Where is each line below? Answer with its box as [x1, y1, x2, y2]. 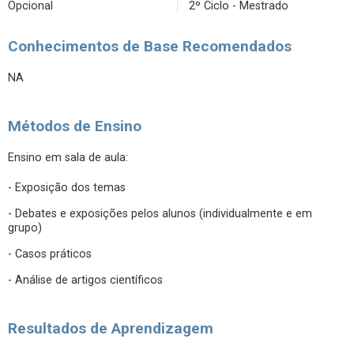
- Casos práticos [8, 247, 92, 261]
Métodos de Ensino [8, 117, 141, 135]
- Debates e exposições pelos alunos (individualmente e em [8, 207, 312, 220]
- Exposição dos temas [8, 181, 126, 194]
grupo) [8, 221, 42, 235]
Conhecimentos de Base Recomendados [8, 37, 292, 55]
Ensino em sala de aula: [8, 151, 128, 164]
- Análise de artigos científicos [8, 273, 163, 287]
